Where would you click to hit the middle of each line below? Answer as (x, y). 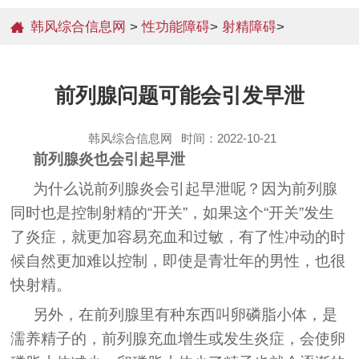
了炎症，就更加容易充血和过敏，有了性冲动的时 (178, 236)
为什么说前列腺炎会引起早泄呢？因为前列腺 (186, 188)
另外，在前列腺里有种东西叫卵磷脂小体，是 (186, 314)
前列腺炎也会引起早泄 (109, 159)
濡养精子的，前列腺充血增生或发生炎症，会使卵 (178, 338)
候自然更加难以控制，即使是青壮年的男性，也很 (178, 260)
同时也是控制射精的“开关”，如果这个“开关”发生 (173, 212)
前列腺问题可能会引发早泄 (179, 95)
